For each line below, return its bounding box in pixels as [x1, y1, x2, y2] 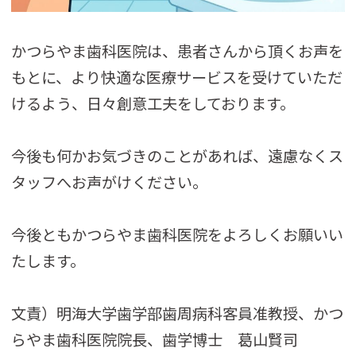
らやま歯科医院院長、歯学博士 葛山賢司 [11, 328, 299, 351]
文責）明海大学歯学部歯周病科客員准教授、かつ [11, 302, 344, 325]
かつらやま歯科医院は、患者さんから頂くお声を [11, 40, 344, 63]
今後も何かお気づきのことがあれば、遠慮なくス [11, 145, 344, 168]
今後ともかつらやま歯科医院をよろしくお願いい [11, 223, 344, 246]
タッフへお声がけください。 [11, 171, 208, 194]
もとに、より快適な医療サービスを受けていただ [11, 66, 343, 89]
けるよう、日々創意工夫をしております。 [11, 92, 296, 115]
